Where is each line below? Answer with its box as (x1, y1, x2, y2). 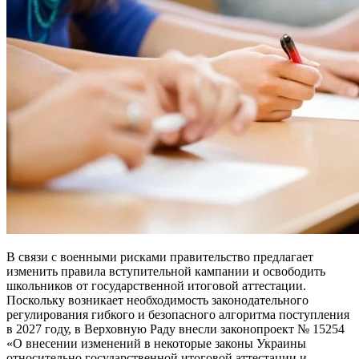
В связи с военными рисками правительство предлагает (6, 249, 313, 264)
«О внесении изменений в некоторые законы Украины (6, 336, 306, 350)
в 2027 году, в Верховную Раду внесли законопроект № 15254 (6, 321, 345, 336)
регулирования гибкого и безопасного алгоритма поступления (6, 307, 349, 321)
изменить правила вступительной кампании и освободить (6, 264, 325, 278)
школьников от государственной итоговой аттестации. (6, 278, 306, 292)
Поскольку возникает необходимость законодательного (6, 292, 309, 307)
